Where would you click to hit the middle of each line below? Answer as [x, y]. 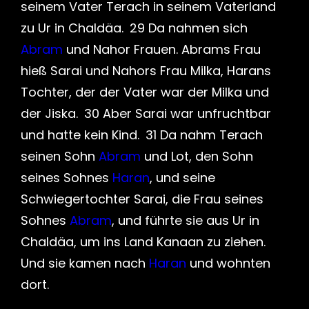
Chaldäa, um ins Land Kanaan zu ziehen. [143, 242]
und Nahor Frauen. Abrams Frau [162, 49]
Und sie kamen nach [85, 263]
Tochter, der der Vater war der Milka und [145, 92]
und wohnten [228, 263]
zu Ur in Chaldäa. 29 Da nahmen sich [134, 28]
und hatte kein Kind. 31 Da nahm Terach [142, 135]
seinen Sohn [60, 156]
